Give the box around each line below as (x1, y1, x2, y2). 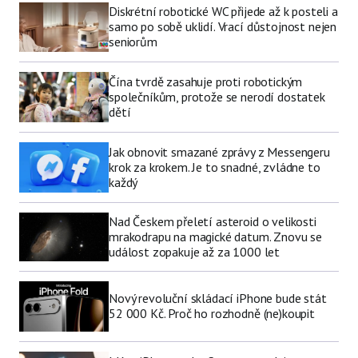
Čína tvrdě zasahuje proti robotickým (109, 74, 303, 89)
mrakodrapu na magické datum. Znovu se (109, 228, 323, 245)
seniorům (109, 34, 157, 50)
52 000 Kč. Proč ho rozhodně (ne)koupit (109, 305, 315, 322)
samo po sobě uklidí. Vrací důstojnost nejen (109, 18, 337, 35)
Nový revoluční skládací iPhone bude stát (109, 290, 327, 307)
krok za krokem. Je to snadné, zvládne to (109, 159, 320, 176)
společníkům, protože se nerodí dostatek (109, 89, 325, 105)
